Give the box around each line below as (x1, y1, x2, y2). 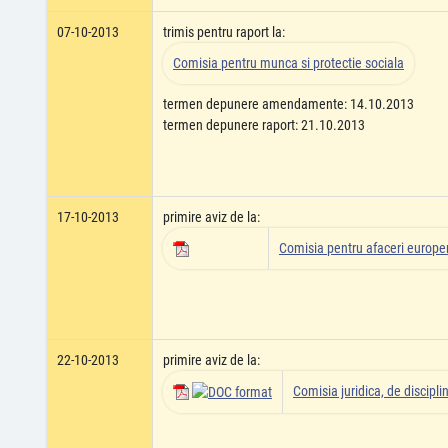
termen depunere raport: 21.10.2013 (163, 117, 365, 133)
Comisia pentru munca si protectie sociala (173, 55, 404, 71)
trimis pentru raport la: (163, 24, 285, 40)
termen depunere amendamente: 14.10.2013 (163, 96, 414, 112)
